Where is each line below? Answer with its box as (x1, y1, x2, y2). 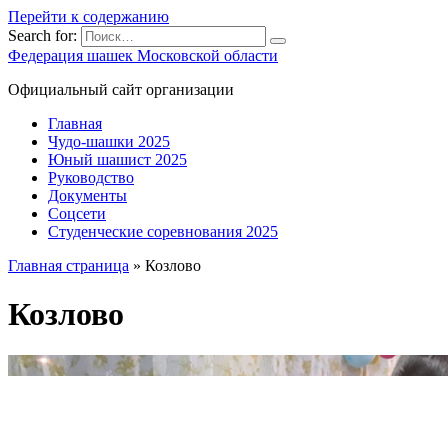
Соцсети (48, 205, 106, 222)
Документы (48, 187, 127, 204)
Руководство (48, 169, 134, 186)
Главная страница (8, 257, 129, 274)
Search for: (8, 27, 77, 44)
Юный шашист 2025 (48, 151, 187, 168)
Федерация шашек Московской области (8, 47, 278, 64)
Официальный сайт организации (8, 81, 234, 98)
